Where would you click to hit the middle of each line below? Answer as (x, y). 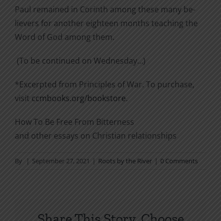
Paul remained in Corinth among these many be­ (105, 10)
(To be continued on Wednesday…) (80, 61)
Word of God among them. (65, 37)
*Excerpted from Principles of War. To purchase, (105, 85)
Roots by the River (125, 161)
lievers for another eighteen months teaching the (106, 23)
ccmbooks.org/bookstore (79, 98)
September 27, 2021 (61, 161)
